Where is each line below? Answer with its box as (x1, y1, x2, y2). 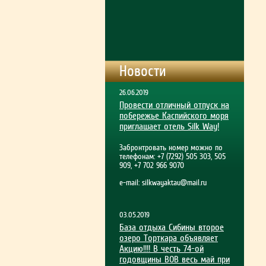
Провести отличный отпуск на (119, 100, 229, 110)
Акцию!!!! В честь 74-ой (119, 243, 204, 254)
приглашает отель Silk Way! (119, 121, 219, 132)
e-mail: (119, 178, 142, 187)
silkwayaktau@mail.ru (142, 178, 207, 187)
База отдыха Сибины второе (119, 222, 224, 233)
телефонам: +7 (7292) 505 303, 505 (119, 152, 226, 161)
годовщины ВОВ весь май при (119, 254, 230, 265)
